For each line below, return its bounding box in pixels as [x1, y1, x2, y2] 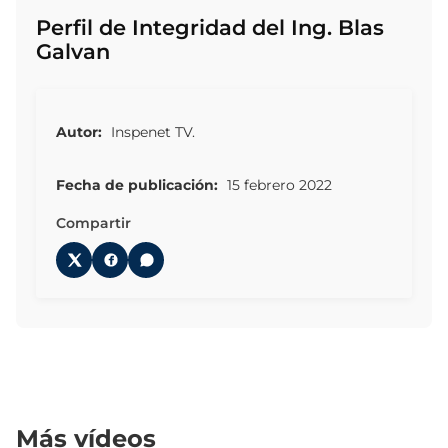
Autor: [56, 123, 102, 142]
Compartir [56, 213, 131, 232]
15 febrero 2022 [223, 175, 332, 194]
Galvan [36, 39, 110, 64]
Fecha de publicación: [56, 175, 218, 194]
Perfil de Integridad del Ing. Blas [36, 15, 384, 40]
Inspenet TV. [107, 123, 195, 142]
